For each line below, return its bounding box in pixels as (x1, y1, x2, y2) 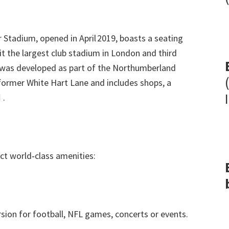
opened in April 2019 (40, 32, 116, 44)
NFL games (67, 208, 111, 220)
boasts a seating (120, 32, 183, 44)
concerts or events (115, 208, 186, 220)
